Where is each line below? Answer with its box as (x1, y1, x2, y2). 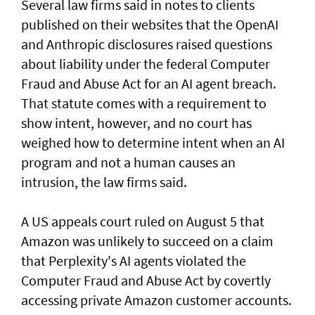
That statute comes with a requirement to (21, 94, 266, 112)
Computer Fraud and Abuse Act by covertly (21, 271, 271, 290)
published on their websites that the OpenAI (21, 15, 278, 34)
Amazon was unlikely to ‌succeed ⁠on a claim (21, 232, 274, 250)
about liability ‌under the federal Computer (21, 55, 270, 73)
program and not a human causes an (21, 153, 236, 172)
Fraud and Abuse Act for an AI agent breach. (21, 75, 276, 93)
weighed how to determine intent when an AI (21, 134, 285, 152)
